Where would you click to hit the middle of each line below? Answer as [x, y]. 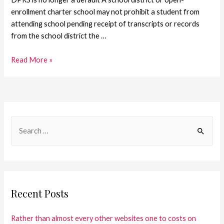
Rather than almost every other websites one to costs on [104, 218]
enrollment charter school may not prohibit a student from [105, 12]
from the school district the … [59, 36]
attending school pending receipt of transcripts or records [105, 24]
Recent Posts [40, 193]
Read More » [32, 59]
